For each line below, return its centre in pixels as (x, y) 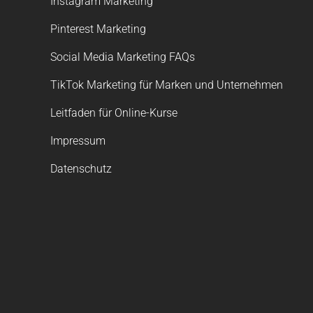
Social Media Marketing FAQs (123, 57)
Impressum (78, 141)
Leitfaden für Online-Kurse (114, 113)
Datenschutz (81, 169)
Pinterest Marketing (98, 29)
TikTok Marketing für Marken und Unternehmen (167, 85)
